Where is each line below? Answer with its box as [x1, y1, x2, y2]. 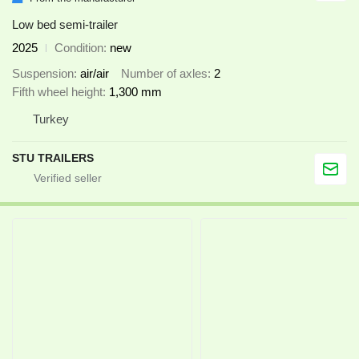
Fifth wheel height [12, 85, 103, 99]
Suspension [12, 67, 74, 81]
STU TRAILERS [12, 151, 94, 165]
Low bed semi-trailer [12, 17, 118, 31]
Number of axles [121, 67, 208, 81]
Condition [54, 40, 103, 54]
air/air [80, 67, 109, 81]
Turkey [33, 112, 69, 127]
